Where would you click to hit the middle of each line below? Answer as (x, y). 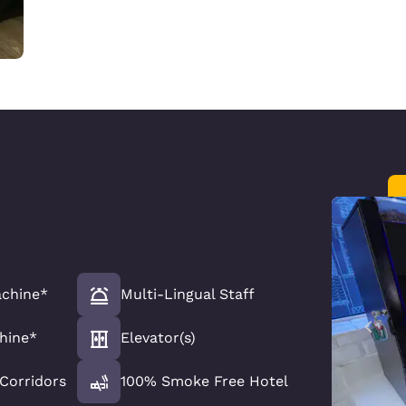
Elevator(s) (158, 337)
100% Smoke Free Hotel (204, 381)
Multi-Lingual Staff (188, 294)
